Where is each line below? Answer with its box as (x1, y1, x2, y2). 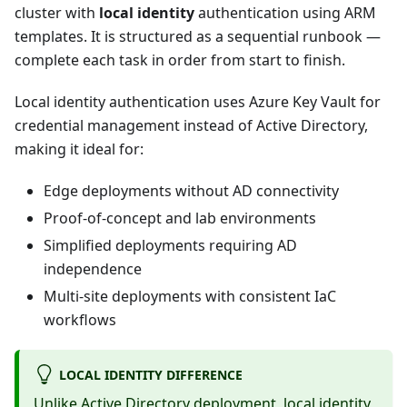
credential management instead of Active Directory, (15, 115, 368, 136)
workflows (44, 310, 116, 331)
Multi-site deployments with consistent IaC (44, 286, 336, 307)
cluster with (15, 3, 99, 24)
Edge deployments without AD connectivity (44, 181, 339, 202)
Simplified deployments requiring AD (44, 235, 297, 256)
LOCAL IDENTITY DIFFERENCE (58, 365, 243, 383)
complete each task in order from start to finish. (15, 50, 345, 71)
